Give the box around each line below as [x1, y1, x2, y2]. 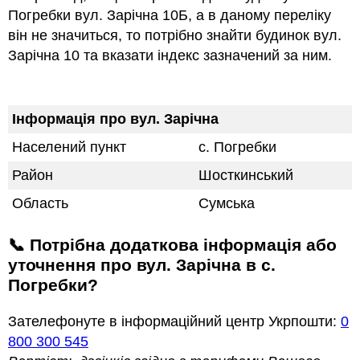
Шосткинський [198, 167, 293, 184]
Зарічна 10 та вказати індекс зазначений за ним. [8, 47, 332, 64]
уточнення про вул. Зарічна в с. [8, 256, 276, 275]
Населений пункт [12, 139, 126, 156]
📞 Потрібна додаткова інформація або [8, 235, 25, 255]
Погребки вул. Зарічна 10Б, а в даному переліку [8, 7, 331, 24]
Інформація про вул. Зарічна [12, 111, 219, 128]
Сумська [198, 195, 255, 212]
